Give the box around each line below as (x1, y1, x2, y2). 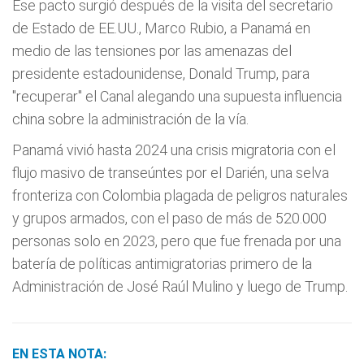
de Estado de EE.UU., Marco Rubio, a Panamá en (12, 19, 310, 37)
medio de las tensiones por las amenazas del (12, 42, 292, 59)
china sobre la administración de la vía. (12, 110, 249, 128)
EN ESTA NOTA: (12, 346, 106, 362)
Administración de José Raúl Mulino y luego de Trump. (12, 278, 348, 295)
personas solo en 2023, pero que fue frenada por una (12, 232, 341, 249)
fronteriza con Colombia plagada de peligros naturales (12, 187, 348, 204)
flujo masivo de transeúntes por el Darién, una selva (12, 164, 329, 181)
